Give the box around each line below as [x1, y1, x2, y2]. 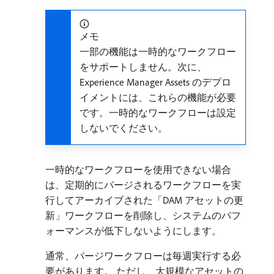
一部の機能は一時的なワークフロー [80, 45, 236, 57]
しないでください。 [80, 122, 168, 134]
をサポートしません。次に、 [80, 61, 207, 73]
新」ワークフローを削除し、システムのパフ [45, 209, 241, 221]
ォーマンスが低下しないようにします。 [45, 224, 221, 237]
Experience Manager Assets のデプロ [80, 76, 231, 88]
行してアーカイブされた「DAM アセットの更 [45, 194, 243, 206]
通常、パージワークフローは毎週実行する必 [45, 250, 241, 262]
